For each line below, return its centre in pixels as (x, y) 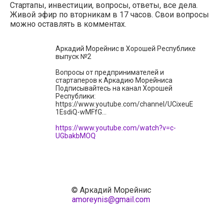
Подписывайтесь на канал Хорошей (114, 88)
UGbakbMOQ (75, 136)
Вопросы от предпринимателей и (110, 72)
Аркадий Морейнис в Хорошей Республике (125, 48)
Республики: (75, 96)
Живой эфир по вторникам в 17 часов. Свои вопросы (110, 14)
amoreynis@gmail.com (111, 199)
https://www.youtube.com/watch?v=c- (115, 128)
